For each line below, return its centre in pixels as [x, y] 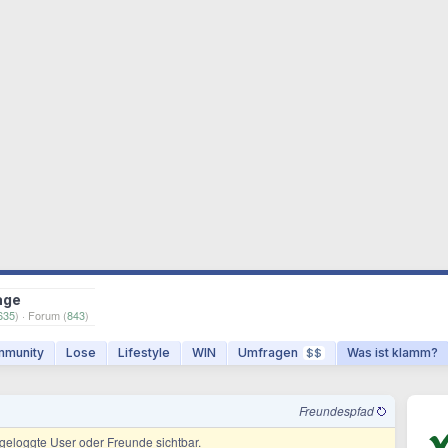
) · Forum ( [41, 315]
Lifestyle [144, 352]
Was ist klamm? [392, 352]
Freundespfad [338, 410]
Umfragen [268, 352]
